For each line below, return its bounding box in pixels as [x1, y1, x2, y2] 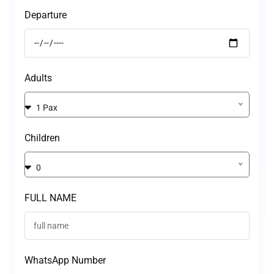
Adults [24, 72, 52, 84]
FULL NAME [24, 192, 76, 204]
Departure [24, 9, 67, 21]
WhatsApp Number [24, 254, 106, 267]
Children [24, 132, 60, 144]
